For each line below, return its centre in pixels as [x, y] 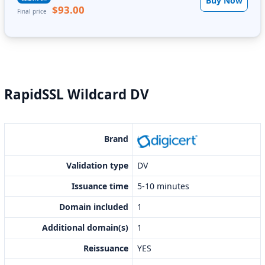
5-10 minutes [163, 186]
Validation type [97, 166]
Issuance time [100, 186]
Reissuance [106, 248]
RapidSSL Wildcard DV [77, 95]
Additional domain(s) [85, 228]
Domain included [94, 207]
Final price [33, 12]
